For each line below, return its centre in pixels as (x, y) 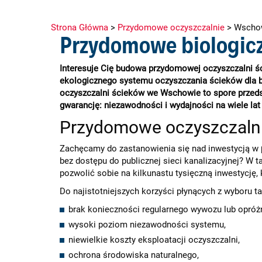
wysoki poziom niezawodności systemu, (147, 225)
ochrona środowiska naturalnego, (134, 255)
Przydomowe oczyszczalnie (171, 27)
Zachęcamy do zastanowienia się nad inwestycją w (160, 149)
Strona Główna (80, 27)
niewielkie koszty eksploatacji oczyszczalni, (154, 240)
